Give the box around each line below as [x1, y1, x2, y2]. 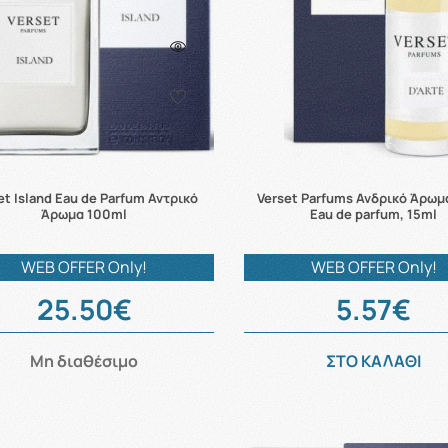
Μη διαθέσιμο [30, 349, 139, 372]
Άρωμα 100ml [41, 204, 128, 223]
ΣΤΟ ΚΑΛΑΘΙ [326, 349, 422, 372]
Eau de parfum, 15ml [310, 204, 438, 223]
